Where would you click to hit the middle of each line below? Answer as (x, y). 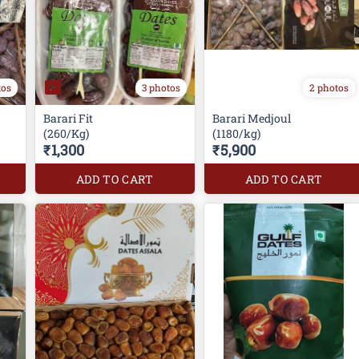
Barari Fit (68, 119)
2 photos (329, 88)
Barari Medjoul (252, 119)
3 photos (161, 87)
